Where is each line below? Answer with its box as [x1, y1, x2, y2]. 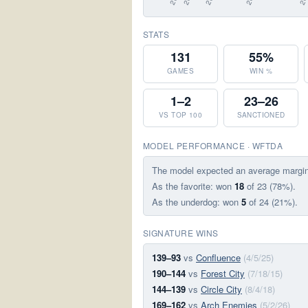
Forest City [201, 267, 245, 280]
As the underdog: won [152, 195, 241, 208]
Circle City [201, 283, 242, 296]
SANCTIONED [236, 110, 285, 120]
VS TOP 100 [159, 110, 202, 120]
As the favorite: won [152, 179, 234, 192]
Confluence [196, 251, 241, 264]
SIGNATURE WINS [143, 227, 219, 239]
